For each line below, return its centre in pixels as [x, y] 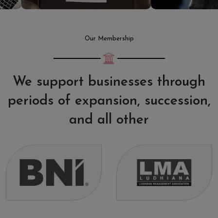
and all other [109, 120]
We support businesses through [109, 82]
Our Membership [109, 39]
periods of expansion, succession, [109, 101]
